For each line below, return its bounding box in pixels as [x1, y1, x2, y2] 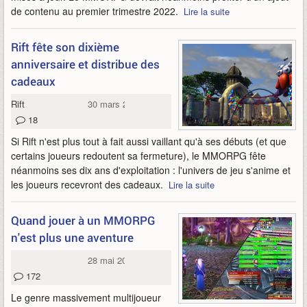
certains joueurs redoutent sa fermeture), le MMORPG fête [11, 149, 266, 162]
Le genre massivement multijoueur [11, 291, 161, 304]
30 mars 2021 [88, 97, 143, 110]
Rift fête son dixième [11, 39, 119, 55]
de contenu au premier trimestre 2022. [11, 4, 184, 18]
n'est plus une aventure [11, 230, 134, 245]
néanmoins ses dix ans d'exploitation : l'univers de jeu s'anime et [11, 163, 291, 177]
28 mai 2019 [88, 254, 137, 267]
